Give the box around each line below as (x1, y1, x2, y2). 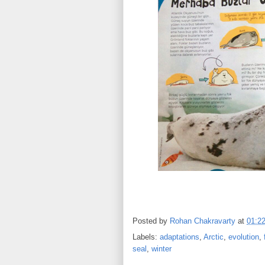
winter (151, 244, 172, 253)
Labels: (132, 232, 160, 241)
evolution (228, 232, 259, 241)
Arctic (203, 232, 224, 241)
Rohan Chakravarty (170, 216, 235, 225)
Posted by (132, 216, 170, 225)
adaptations (160, 232, 199, 241)
